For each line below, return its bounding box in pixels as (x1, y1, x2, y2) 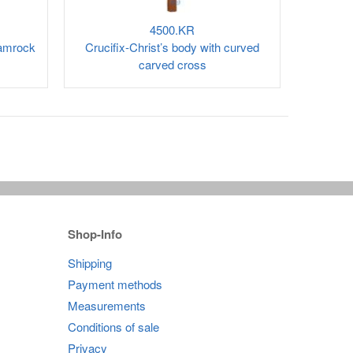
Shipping (68, 255, 112, 271)
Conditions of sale (68, 318, 159, 335)
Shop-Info (68, 225, 122, 243)
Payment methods (68, 276, 162, 292)
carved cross (138, 56, 206, 72)
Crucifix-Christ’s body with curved (85, 39, 259, 55)
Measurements (68, 297, 146, 314)
